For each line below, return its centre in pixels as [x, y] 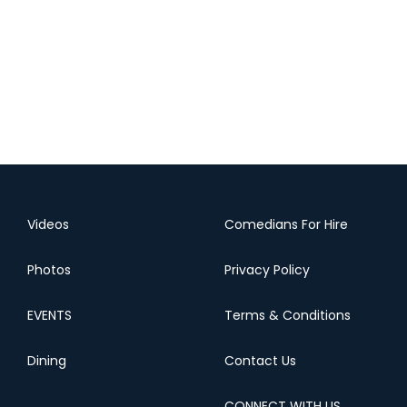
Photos [49, 270]
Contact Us [260, 361]
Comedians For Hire [286, 224]
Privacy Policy [267, 270]
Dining [47, 361]
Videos [48, 224]
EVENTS [50, 315]
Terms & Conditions [287, 315]
